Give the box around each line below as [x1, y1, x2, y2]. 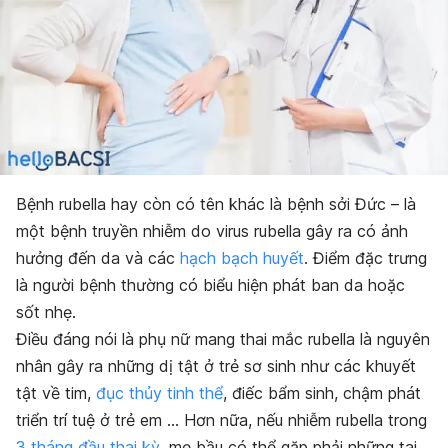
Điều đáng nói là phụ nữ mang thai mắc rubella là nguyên [16, 329, 430, 350]
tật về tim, [16, 383, 96, 404]
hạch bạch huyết [180, 248, 304, 269]
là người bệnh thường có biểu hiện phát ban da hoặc [16, 275, 405, 296]
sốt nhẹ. [16, 302, 76, 323]
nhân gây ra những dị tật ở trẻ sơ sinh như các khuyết [16, 356, 416, 377]
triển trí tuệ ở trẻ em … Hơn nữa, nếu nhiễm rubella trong [16, 410, 427, 431]
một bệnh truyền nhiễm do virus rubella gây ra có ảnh [16, 221, 408, 242]
